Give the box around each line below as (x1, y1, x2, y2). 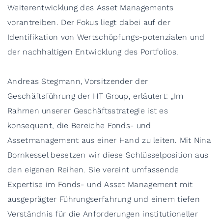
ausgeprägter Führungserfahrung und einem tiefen (7, 194, 200, 204)
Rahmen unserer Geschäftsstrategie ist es (7, 106, 168, 115)
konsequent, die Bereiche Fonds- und (7, 121, 151, 130)
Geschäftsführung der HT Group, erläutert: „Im (7, 91, 184, 101)
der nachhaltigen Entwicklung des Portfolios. (7, 47, 179, 56)
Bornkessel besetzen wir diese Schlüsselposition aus (7, 150, 209, 160)
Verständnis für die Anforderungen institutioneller (7, 209, 198, 219)
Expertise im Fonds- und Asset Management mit (7, 180, 193, 189)
